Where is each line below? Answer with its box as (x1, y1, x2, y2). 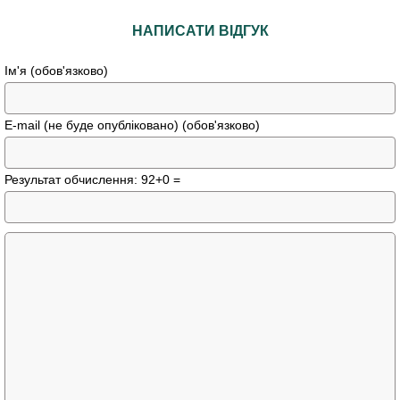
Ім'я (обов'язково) (4, 63, 108, 79)
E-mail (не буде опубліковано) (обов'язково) (4, 118, 260, 133)
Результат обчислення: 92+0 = (4, 172, 180, 187)
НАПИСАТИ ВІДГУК (131, 23, 269, 39)
